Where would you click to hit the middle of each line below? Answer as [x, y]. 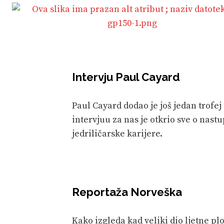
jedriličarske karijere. [117, 133]
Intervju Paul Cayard [126, 77]
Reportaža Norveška [127, 192]
